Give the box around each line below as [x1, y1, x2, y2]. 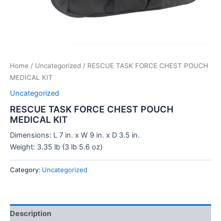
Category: [10, 165, 42, 174]
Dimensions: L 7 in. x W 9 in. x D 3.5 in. [10, 130, 140, 140]
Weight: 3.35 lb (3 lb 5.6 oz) [10, 142, 103, 151]
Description [10, 209, 51, 219]
